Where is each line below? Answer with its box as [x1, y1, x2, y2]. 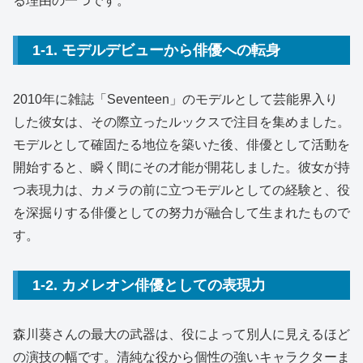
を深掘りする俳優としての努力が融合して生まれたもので [13, 206, 350, 220]
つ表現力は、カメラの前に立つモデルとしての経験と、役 [13, 183, 350, 198]
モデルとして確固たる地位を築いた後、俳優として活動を [13, 138, 350, 152]
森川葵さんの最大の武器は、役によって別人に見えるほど [13, 327, 350, 342]
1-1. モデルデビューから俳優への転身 [32, 41, 280, 58]
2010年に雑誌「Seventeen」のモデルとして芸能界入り [13, 92, 338, 107]
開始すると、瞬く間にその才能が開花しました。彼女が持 [13, 160, 350, 175]
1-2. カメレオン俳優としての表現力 [32, 277, 266, 294]
